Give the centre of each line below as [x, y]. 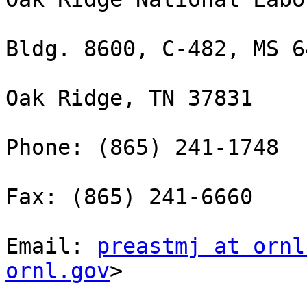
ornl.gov [58, 271]
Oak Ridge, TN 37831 [129, 98]
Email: [51, 246]
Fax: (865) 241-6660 [129, 197]
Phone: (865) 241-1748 [142, 148]
